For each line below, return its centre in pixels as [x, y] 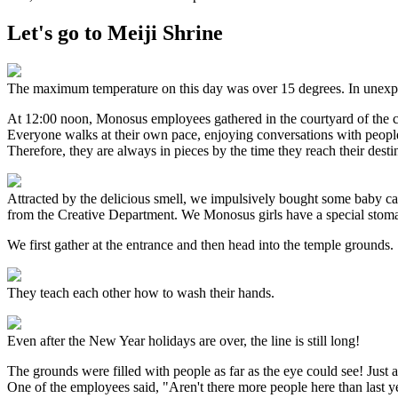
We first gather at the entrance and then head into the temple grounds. [200, 244]
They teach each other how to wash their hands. [141, 292]
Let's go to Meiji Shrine [115, 32]
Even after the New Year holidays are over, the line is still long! [183, 340]
